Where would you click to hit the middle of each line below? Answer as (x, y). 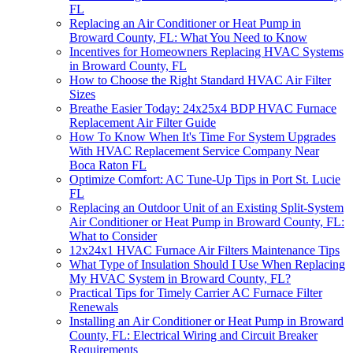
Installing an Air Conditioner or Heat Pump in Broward (206, 321)
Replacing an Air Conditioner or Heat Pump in (185, 23)
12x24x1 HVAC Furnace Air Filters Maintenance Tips (204, 250)
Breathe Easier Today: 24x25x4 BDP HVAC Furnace (203, 108)
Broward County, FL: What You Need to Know (188, 37)
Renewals (94, 307)
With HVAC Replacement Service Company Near (194, 150)
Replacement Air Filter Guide (143, 122)
